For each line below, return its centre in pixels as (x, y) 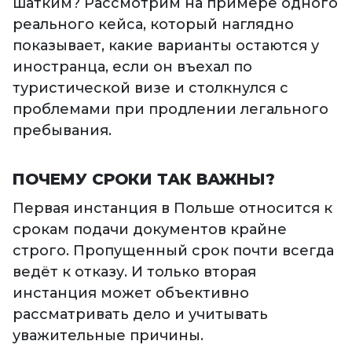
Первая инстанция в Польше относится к (172, 209)
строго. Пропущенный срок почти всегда (173, 251)
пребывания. (62, 131)
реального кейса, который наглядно (153, 25)
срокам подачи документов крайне (150, 230)
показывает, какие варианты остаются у (166, 46)
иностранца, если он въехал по (132, 67)
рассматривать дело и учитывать (140, 315)
